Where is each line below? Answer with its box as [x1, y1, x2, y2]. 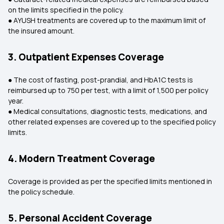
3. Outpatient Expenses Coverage [8, 50, 164, 63]
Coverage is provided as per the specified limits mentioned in [8, 176, 212, 186]
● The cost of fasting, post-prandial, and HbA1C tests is [8, 75, 193, 84]
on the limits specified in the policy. [8, 5, 123, 14]
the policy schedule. [8, 187, 74, 196]
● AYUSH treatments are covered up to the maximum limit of [8, 15, 205, 25]
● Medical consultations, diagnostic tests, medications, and [8, 106, 207, 116]
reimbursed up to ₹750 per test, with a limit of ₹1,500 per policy [8, 85, 208, 95]
